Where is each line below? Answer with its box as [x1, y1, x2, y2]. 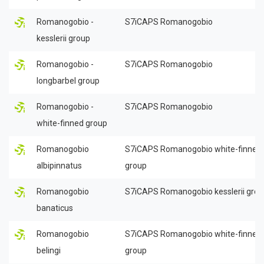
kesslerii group [37, 33, 90, 43]
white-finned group [37, 118, 107, 128]
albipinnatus [37, 160, 82, 170]
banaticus [37, 203, 73, 213]
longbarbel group [37, 75, 100, 85]
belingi [37, 245, 61, 255]
